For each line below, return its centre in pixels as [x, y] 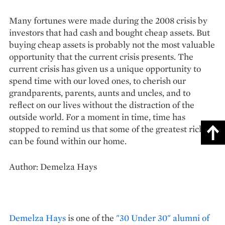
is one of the [91, 217]
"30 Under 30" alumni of [163, 217]
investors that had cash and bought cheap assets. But [109, 32]
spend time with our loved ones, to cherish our [97, 80]
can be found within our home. [68, 141]
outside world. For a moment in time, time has [97, 117]
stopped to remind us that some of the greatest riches [110, 129]
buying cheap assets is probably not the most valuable [112, 44]
